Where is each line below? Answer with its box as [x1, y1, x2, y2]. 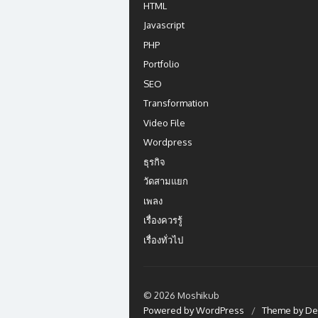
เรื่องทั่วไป [143, 234, 183, 246]
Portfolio [143, 58, 180, 70]
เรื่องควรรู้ [143, 214, 182, 226]
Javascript [143, 19, 185, 31]
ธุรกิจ [143, 155, 165, 168]
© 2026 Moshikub [143, 290, 219, 301]
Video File [143, 116, 185, 128]
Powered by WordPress [143, 305, 244, 316]
